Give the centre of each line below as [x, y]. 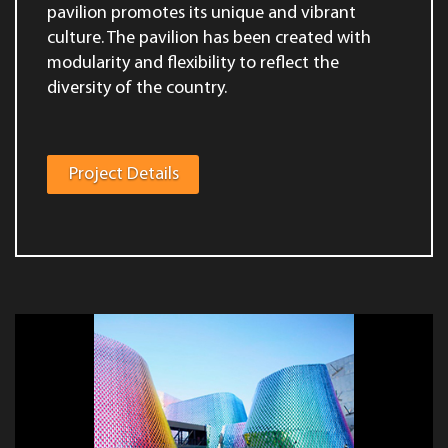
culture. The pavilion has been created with [209, 38]
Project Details [124, 174]
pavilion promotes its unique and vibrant [201, 13]
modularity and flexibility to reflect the [193, 63]
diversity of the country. [137, 88]
